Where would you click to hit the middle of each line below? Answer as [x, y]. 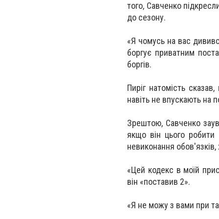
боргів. [139, 64]
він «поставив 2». [159, 182]
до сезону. [146, 17]
